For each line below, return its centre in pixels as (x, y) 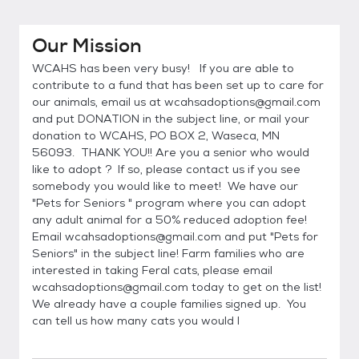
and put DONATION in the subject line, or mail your (171, 119)
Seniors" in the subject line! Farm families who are (168, 253)
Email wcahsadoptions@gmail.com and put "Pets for (175, 236)
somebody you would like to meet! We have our (165, 186)
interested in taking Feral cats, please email (152, 270)
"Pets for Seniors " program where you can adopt (169, 203)
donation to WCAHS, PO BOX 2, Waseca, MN (156, 135)
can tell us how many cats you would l (136, 321)
